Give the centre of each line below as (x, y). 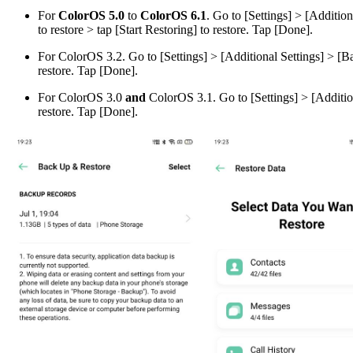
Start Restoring (156, 29)
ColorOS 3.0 (92, 97)
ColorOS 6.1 (172, 15)
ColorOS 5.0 (93, 15)
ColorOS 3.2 (90, 56)
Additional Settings (272, 56)
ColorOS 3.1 (179, 97)
